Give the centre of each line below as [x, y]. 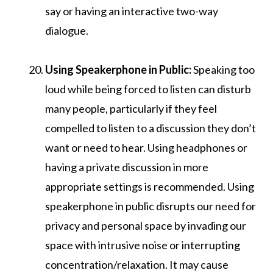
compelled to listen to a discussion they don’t [151, 128]
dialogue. [68, 30]
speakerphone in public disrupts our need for [151, 206]
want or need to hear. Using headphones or [146, 147]
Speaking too [224, 69]
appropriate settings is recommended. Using [150, 186]
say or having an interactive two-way [132, 11]
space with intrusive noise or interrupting [143, 245]
